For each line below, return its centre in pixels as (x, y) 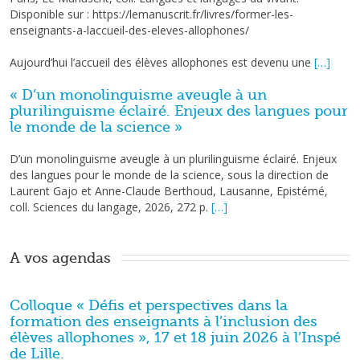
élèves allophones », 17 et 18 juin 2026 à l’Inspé (175, 337)
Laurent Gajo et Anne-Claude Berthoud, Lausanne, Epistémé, (169, 191)
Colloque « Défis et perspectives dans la (149, 305)
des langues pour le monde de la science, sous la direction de (169, 175)
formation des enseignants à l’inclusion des (164, 321)
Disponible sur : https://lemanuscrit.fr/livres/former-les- (151, 14)
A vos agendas (62, 258)
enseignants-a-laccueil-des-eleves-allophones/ (129, 30)
